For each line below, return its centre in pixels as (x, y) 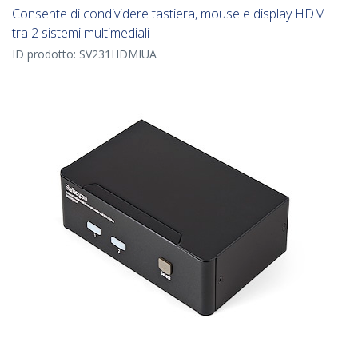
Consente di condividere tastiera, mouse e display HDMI (171, 14)
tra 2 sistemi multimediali (81, 33)
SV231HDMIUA (118, 54)
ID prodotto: (46, 54)
